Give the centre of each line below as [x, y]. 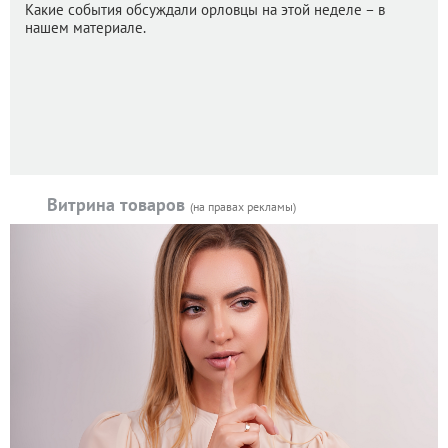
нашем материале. [85, 28]
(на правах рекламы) [243, 207]
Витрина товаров [118, 205]
